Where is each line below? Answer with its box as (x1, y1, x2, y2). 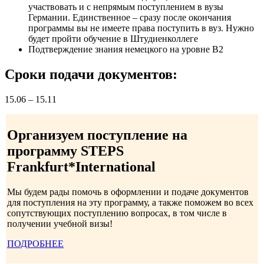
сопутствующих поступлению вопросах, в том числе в (7, 207, 227, 218)
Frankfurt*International (7, 159, 156, 174)
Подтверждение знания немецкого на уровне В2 (28, 44, 223, 55)
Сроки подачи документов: (5, 66, 177, 82)
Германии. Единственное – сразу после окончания (28, 12, 231, 23)
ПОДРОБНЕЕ (7, 238, 64, 249)
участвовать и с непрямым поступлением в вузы (28, 2, 223, 12)
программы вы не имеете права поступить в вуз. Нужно (28, 23, 254, 34)
